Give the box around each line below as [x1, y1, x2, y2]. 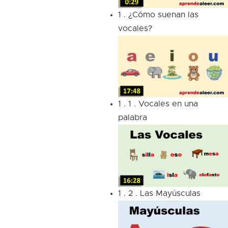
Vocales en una [138, 100, 198, 108]
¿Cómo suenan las [128, 10, 198, 19]
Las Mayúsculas [139, 189, 201, 198]
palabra [118, 113, 147, 122]
